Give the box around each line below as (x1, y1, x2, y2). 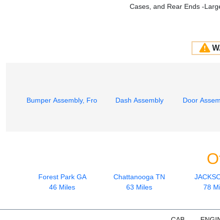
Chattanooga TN (113, 172, 165, 181)
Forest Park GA (38, 172, 86, 181)
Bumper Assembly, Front (27, 96, 103, 104)
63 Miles (126, 183, 152, 191)
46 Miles (49, 183, 75, 191)
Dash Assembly (115, 96, 164, 104)
